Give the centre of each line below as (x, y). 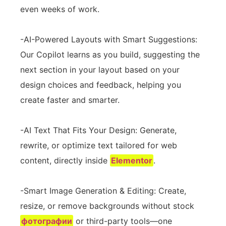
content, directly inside (65, 161)
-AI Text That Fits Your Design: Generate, (98, 130)
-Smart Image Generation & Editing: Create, (103, 191)
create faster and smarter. (70, 100)
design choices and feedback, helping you (101, 85)
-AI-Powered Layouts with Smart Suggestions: (109, 40)
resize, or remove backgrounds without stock (107, 206)
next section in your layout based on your (100, 70)
